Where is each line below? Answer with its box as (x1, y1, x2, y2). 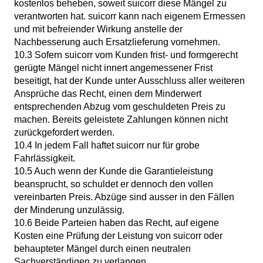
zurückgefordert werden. (14, 127, 114, 138)
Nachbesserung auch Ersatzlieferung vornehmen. (14, 37, 220, 48)
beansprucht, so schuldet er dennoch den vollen (14, 179, 213, 190)
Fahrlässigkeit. (14, 153, 75, 164)
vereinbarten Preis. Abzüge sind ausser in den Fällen (14, 192, 234, 203)
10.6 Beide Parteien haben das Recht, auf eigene (14, 218, 219, 228)
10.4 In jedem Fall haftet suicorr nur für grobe (14, 140, 200, 151)
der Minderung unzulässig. (14, 205, 124, 215)
